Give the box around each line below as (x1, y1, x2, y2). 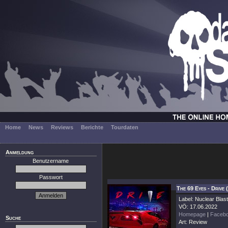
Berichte (81, 124, 103, 130)
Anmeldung (6, 149, 34, 155)
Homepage (179, 211, 206, 217)
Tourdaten (111, 124, 138, 130)
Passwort (39, 174, 63, 180)
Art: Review (179, 219, 207, 225)
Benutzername (33, 158, 69, 164)
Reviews (51, 124, 73, 130)
